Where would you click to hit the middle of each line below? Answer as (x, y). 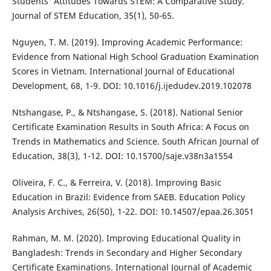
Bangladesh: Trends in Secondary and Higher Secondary (127, 253)
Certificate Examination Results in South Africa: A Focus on (130, 127)
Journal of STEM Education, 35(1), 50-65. (93, 16)
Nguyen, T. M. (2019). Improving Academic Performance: (127, 42)
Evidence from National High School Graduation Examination (135, 57)
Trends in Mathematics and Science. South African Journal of (135, 142)
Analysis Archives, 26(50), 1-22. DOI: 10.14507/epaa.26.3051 (133, 212)
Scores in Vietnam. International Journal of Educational (123, 71)
